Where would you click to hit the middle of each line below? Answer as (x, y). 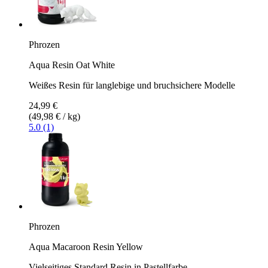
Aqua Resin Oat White (72, 65)
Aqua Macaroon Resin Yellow (86, 246)
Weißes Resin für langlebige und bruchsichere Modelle (132, 85)
